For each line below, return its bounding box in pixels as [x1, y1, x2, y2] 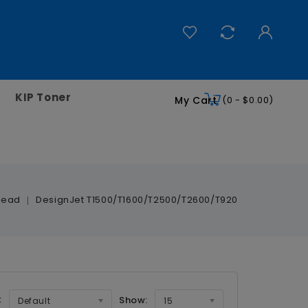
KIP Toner [15, 89, 71, 104]
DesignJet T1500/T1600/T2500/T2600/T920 [36, 192, 238, 206]
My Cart [175, 93, 217, 107]
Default [17, 294, 51, 307]
